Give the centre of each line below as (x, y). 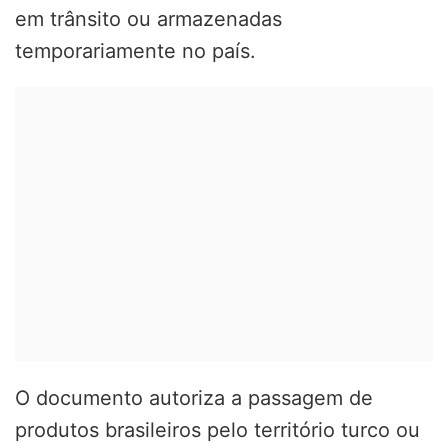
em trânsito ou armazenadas (148, 18)
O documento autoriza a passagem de (194, 397)
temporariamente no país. (135, 50)
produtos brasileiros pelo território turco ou (217, 429)
